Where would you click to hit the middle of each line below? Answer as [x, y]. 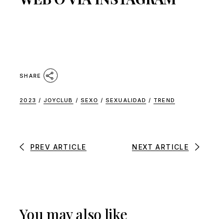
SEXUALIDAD [126, 100]
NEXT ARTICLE [161, 147]
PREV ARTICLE [58, 147]
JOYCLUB [58, 100]
